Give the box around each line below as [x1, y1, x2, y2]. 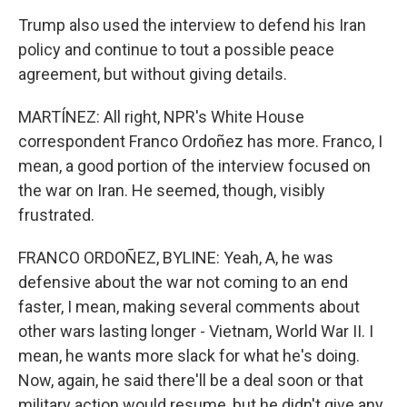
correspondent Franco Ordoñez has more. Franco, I [18, 132, 382, 151]
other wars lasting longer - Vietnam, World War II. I [18, 322, 373, 341]
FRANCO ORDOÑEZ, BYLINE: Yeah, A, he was [18, 248, 333, 267]
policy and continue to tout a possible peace [18, 40, 334, 59]
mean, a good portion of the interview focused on [18, 156, 371, 175]
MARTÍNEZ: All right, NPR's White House [18, 107, 304, 126]
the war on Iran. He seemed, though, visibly [18, 181, 325, 200]
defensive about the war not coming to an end [18, 273, 348, 292]
